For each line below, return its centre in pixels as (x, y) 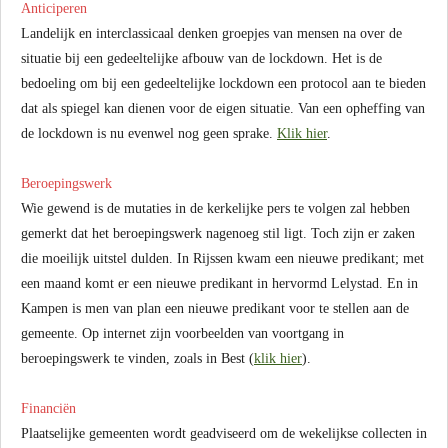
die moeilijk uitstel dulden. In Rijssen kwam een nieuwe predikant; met (222, 258)
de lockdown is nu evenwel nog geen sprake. (149, 133)
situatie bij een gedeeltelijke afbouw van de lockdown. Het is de (201, 58)
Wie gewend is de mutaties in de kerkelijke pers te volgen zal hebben (215, 208)
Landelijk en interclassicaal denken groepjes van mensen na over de (211, 33)
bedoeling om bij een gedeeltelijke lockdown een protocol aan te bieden (223, 83)
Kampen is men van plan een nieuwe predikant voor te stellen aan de (215, 308)
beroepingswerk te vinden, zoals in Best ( (137, 358)
